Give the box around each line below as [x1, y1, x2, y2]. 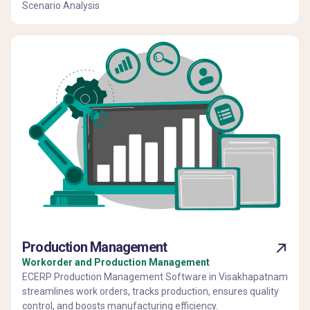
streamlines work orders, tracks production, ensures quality [22, 285, 279, 297]
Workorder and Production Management [22, 256, 210, 268]
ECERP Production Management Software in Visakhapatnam [22, 271, 288, 282]
